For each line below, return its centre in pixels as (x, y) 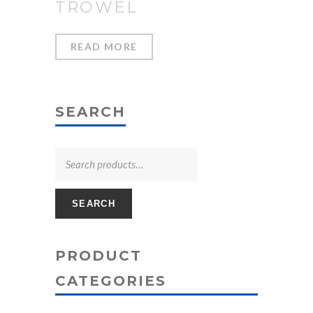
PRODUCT (99, 256)
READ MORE (104, 47)
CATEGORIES (111, 281)
